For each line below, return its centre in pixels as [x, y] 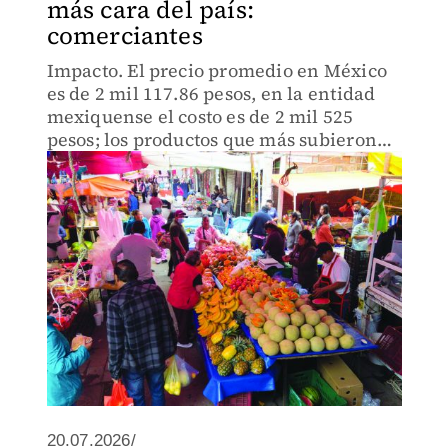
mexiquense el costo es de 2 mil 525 [200, 116]
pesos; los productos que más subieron [211, 139]
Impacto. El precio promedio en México [216, 70]
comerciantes [124, 35]
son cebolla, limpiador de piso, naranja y [223, 162]
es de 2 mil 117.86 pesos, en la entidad [211, 93]
